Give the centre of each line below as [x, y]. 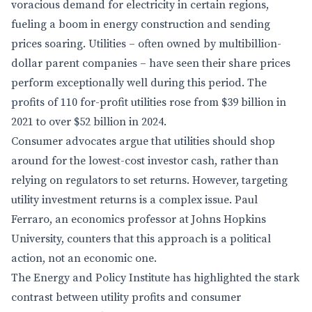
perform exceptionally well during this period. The [139, 83]
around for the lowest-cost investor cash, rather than [145, 161]
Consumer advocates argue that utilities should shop [143, 141]
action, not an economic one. [84, 258]
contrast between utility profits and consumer [126, 297]
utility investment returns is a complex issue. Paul [134, 200]
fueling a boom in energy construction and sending [141, 24]
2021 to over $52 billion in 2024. [89, 122]
